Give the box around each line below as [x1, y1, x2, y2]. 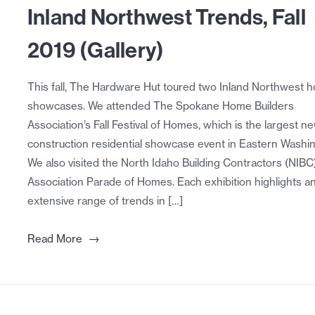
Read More [27, 232, 82, 246]
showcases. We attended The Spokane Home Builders [27, 99, 294, 113]
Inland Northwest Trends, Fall [27, 3, 306, 31]
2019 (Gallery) [27, 36, 165, 64]
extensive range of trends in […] [27, 194, 183, 208]
